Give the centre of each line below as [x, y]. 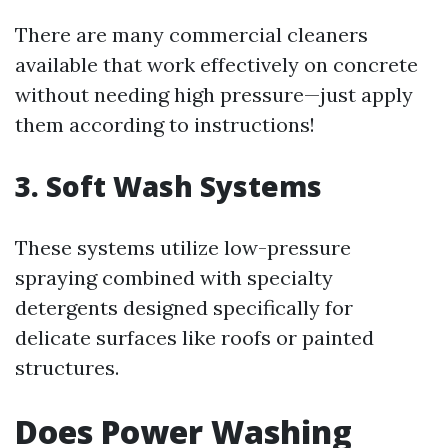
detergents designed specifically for [184, 307]
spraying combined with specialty [174, 277]
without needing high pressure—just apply [214, 94]
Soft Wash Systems [184, 186]
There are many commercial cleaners [191, 34]
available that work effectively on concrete [216, 64]
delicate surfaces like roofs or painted [194, 337]
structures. [67, 367]
